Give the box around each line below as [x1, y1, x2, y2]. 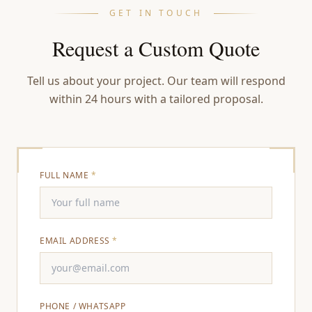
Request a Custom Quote [52, 34, 260, 63]
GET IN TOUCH [109, 7, 203, 19]
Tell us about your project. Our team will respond [26, 73, 286, 89]
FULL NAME [40, 169, 91, 182]
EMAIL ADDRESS [40, 235, 113, 247]
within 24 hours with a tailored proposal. [49, 91, 263, 107]
